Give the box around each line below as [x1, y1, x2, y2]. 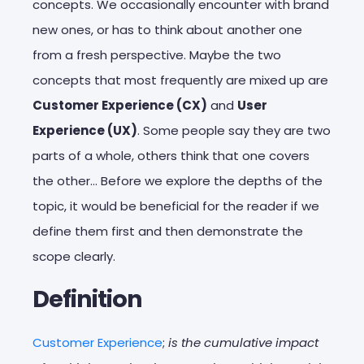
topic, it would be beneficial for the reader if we [32, 197, 319, 214]
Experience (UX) [32, 121, 137, 139]
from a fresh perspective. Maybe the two [32, 45, 281, 63]
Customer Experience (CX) [32, 96, 207, 114]
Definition [32, 282, 142, 315]
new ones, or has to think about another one [32, 20, 302, 38]
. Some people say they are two [137, 121, 331, 139]
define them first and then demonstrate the [32, 222, 303, 240]
